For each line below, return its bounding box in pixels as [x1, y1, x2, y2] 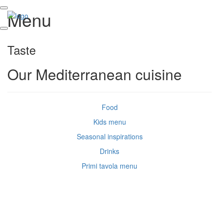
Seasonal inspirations [76, 131, 143, 141]
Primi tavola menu [82, 161, 137, 171]
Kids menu [93, 117, 126, 127]
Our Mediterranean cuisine [7, 64, 182, 85]
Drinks [100, 146, 119, 156]
